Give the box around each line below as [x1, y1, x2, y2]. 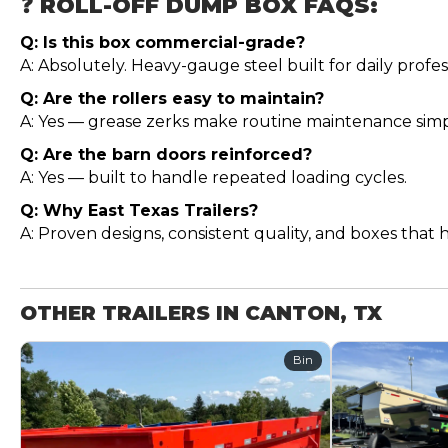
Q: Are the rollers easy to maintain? [20, 88, 324, 108]
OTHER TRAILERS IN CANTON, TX [20, 300, 382, 325]
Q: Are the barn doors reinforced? [20, 144, 312, 164]
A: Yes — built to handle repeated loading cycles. [20, 167, 407, 187]
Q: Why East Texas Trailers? [20, 200, 258, 220]
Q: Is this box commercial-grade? [20, 32, 305, 52]
